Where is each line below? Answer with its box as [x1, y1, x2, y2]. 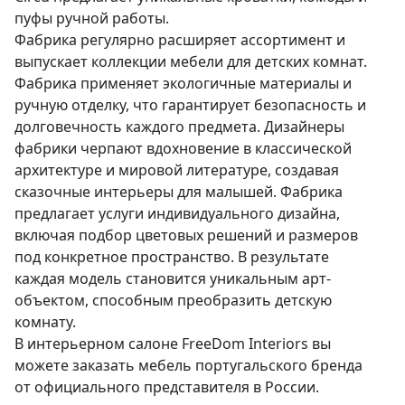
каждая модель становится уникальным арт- [14, 268, 331, 289]
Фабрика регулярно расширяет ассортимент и [14, 30, 345, 51]
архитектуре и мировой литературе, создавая [14, 160, 339, 181]
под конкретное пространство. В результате [14, 247, 329, 268]
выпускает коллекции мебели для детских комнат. [14, 52, 367, 72]
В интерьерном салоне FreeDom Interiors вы [14, 334, 331, 354]
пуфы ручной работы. [14, 8, 176, 29]
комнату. [14, 312, 76, 333]
